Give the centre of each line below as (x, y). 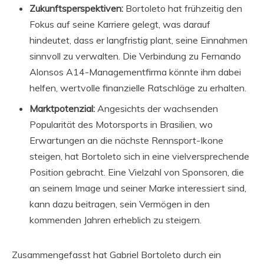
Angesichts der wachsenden (156, 109)
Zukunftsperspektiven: (76, 9)
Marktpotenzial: (62, 109)
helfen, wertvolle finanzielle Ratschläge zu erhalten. (138, 88)
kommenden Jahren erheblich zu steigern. (115, 220)
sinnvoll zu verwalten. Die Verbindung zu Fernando (135, 56)
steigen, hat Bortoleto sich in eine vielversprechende (139, 156)
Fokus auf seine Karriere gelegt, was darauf (120, 24)
